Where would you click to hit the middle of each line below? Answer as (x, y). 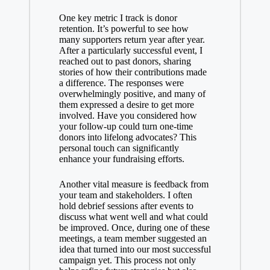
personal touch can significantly (119, 148)
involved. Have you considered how (128, 116)
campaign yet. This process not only (127, 260)
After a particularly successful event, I (130, 51)
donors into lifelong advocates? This (127, 137)
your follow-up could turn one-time (126, 127)
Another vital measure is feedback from (133, 184)
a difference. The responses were (121, 83)
